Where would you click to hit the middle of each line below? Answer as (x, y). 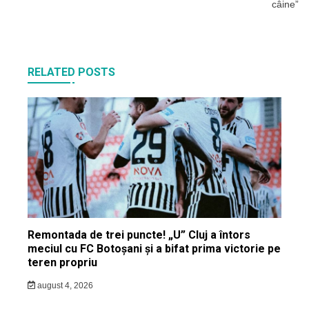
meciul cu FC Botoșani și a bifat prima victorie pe (154, 248)
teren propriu (62, 262)
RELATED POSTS (71, 72)
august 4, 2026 (64, 285)
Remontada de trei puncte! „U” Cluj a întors (139, 235)
